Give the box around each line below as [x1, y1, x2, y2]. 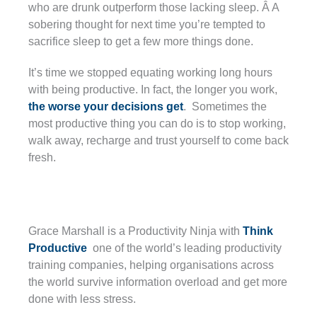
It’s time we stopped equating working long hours [28, 66, 272, 79]
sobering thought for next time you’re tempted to [28, 18, 265, 30]
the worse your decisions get [28, 100, 183, 113]
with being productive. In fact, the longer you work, [28, 83, 277, 96]
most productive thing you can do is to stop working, [28, 117, 286, 129]
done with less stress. [28, 292, 136, 305]
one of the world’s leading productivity [87, 241, 282, 254]
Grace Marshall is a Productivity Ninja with [28, 224, 243, 237]
